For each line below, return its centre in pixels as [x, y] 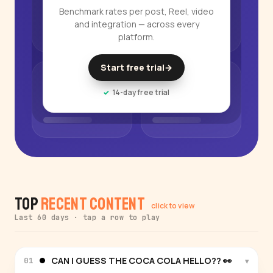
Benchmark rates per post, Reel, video [136, 12]
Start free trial [133, 68]
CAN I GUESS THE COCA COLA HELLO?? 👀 [142, 261]
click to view [173, 205]
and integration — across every [136, 24]
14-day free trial [141, 93]
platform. [136, 37]
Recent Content [93, 204]
